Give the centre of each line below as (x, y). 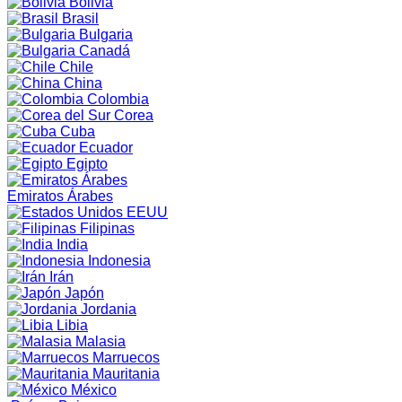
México (92, 389)
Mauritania (124, 373)
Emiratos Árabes (60, 196)
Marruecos (124, 357)
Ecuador (104, 147)
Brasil (79, 18)
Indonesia (118, 260)
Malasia (99, 341)
